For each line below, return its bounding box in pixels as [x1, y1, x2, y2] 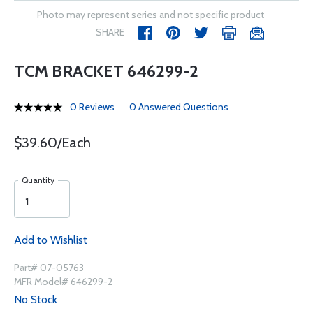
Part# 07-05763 [14, 261, 84, 274]
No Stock [14, 293, 57, 306]
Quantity [22, 175, 54, 185]
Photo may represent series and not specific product [37, 8, 264, 21]
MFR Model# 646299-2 [14, 275, 112, 288]
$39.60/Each [14, 134, 91, 151]
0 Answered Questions [129, 101, 228, 113]
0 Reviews [70, 101, 115, 113]
